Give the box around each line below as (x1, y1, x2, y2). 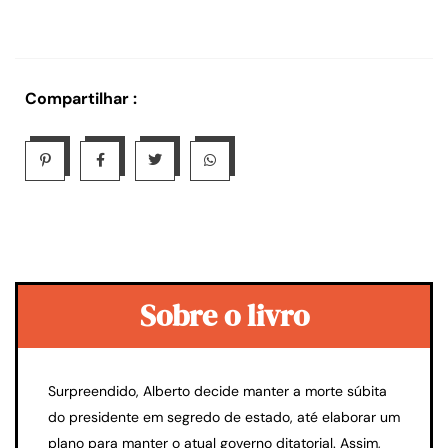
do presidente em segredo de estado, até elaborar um (48, 407, 400, 426)
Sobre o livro (139, 294, 309, 336)
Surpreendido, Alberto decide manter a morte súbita (48, 381, 387, 400)
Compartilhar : (25, 88, 137, 110)
